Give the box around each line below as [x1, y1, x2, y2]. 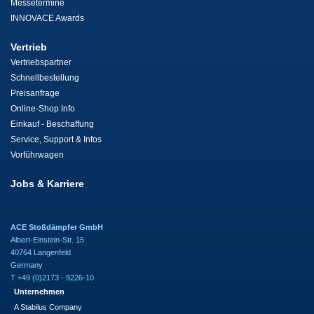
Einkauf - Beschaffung [11, 119, 94, 130]
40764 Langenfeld [11, 248, 71, 257]
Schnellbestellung [11, 73, 79, 83]
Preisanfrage [11, 88, 60, 99]
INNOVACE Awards [11, 13, 84, 24]
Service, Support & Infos [11, 135, 102, 145]
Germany [11, 261, 43, 270]
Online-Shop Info [11, 104, 75, 114]
